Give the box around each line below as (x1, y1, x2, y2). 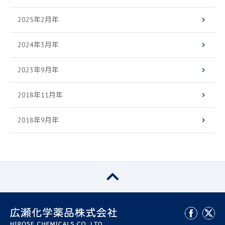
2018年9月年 (18, 116, 59, 125)
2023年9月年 (18, 65, 59, 75)
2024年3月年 (18, 40, 59, 50)
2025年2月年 (18, 15, 59, 25)
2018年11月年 (18, 90, 63, 100)
